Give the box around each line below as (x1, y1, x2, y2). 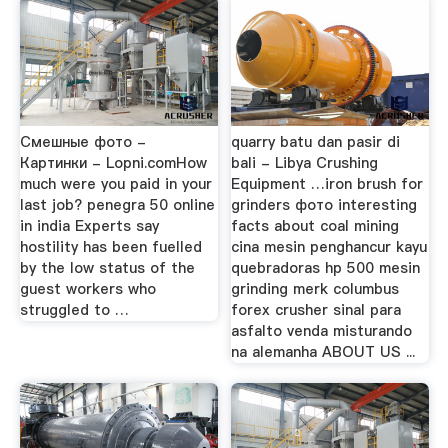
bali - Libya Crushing (231, 153, 379, 173)
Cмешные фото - (19, 132, 146, 152)
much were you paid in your (19, 174, 212, 194)
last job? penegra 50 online (19, 195, 215, 215)
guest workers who (19, 279, 156, 299)
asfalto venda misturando (231, 321, 413, 341)
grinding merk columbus (231, 279, 400, 299)
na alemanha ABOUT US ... (231, 342, 416, 362)
